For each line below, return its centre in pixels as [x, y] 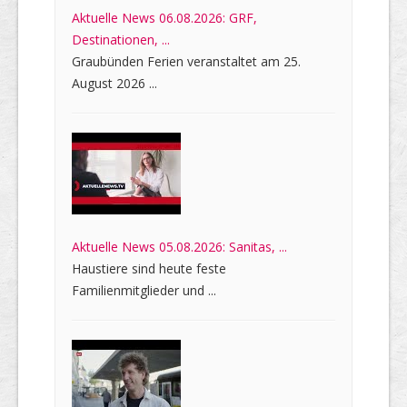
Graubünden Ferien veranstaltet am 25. [186, 62]
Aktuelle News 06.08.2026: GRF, [164, 18]
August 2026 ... [114, 84]
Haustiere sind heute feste [149, 269]
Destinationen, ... [121, 40]
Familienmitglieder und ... [144, 291]
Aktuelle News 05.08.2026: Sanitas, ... [179, 247]
